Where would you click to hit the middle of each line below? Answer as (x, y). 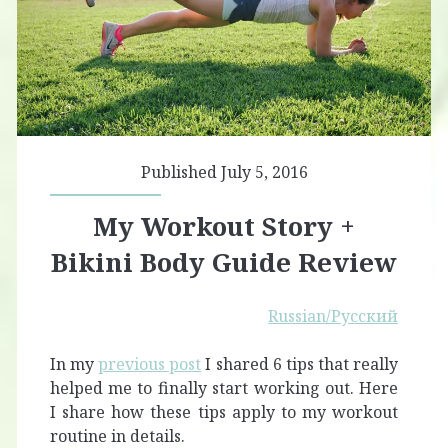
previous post (150, 364)
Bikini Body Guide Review (224, 262)
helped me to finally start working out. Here (224, 388)
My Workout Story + (224, 226)
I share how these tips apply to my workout (224, 412)
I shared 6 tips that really (300, 364)
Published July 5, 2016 (224, 172)
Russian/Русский (333, 316)
